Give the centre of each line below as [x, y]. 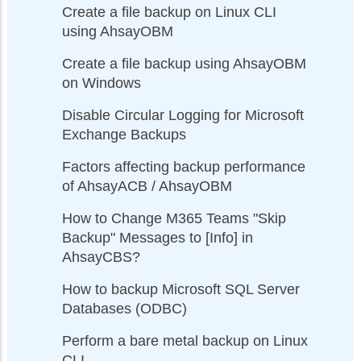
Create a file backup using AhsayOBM [184, 63]
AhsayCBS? [101, 257]
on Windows [102, 83]
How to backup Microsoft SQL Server [181, 289]
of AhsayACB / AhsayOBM [147, 186]
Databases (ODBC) [124, 308]
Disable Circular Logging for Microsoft [183, 115]
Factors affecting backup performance [184, 166]
